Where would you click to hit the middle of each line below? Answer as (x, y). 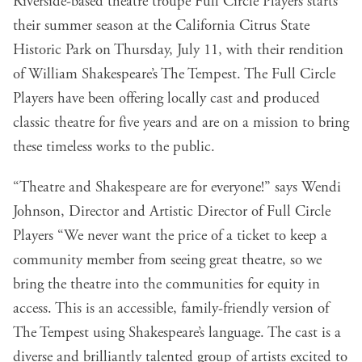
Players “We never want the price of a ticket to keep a (170, 236)
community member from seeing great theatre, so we (167, 261)
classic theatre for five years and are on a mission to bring (181, 123)
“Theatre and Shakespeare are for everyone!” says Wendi (177, 188)
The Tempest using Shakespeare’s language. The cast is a (177, 333)
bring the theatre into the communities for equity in (166, 285)
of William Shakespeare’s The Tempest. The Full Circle (174, 75)
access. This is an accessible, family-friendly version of (171, 309)
